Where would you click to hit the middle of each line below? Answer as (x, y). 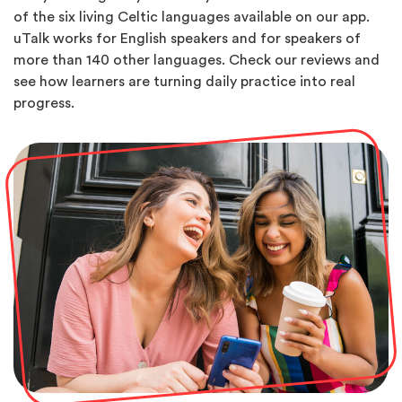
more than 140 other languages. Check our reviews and (197, 60)
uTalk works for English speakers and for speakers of (187, 38)
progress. (44, 103)
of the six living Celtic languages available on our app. (192, 17)
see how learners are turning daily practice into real (184, 81)
